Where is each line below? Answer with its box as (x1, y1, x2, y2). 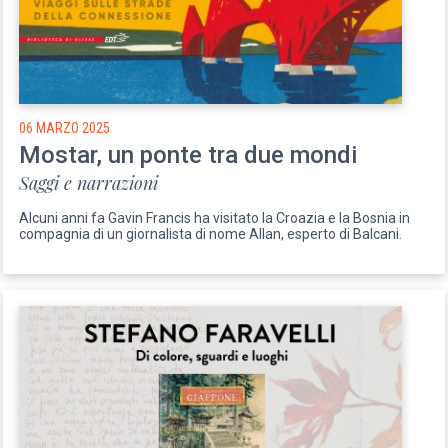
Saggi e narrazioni (19, 170, 159, 195)
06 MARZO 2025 (19, 119, 111, 136)
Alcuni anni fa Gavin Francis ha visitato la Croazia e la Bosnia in (19, 209, 411, 226)
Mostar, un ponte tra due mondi (19, 140, 358, 169)
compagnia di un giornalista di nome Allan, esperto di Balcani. (19, 225, 403, 242)
